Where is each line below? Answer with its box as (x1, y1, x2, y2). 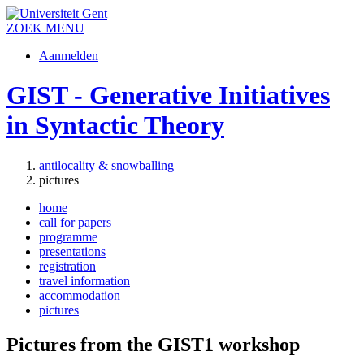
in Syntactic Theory (6, 110, 224, 141)
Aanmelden (39, 49, 98, 63)
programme (39, 229, 97, 244)
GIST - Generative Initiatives (6, 80, 330, 110)
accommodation (39, 288, 120, 302)
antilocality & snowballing (39, 158, 174, 172)
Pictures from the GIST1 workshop (6, 333, 300, 355)
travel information (39, 273, 130, 288)
